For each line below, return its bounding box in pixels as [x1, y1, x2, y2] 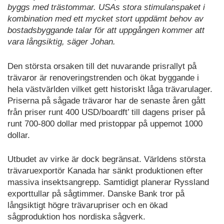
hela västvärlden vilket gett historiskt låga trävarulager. [7, 84, 212, 94]
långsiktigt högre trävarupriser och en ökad [7, 200, 167, 210]
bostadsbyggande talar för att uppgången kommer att [7, 25, 204, 35]
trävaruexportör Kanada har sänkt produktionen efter [7, 166, 203, 176]
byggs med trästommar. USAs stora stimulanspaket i [7, 2, 205, 12]
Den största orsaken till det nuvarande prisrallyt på [7, 61, 196, 71]
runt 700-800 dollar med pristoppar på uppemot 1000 [7, 118, 202, 128]
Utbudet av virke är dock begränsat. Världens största [7, 154, 205, 164]
